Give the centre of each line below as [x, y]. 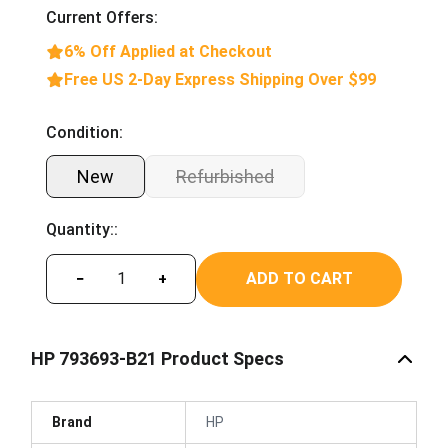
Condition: [84, 132]
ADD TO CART [299, 278]
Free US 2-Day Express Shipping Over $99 [220, 79]
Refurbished [225, 176]
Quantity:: [82, 229]
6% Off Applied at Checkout [168, 51]
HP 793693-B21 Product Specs [157, 358]
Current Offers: [102, 17]
